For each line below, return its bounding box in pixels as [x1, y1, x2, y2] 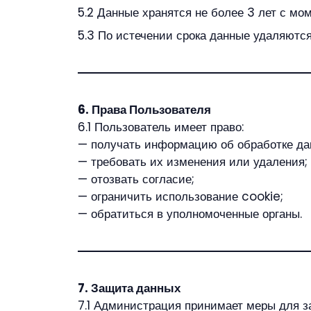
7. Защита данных [78, 280, 180, 296]
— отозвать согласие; [78, 171, 194, 187]
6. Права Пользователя [78, 101, 211, 118]
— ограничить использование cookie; [78, 188, 283, 205]
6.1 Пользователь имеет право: [78, 119, 244, 135]
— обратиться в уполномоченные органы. [78, 205, 302, 222]
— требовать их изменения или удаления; [78, 153, 308, 170]
